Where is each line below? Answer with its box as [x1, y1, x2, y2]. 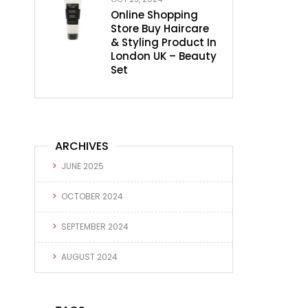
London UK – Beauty [111, 48, 217, 63]
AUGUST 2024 [61, 250, 118, 263]
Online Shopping [111, 7, 198, 22]
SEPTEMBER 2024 [61, 220, 129, 232]
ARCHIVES [55, 137, 109, 154]
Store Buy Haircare [111, 21, 209, 36]
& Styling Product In [111, 34, 217, 49]
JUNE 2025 [61, 159, 104, 172]
